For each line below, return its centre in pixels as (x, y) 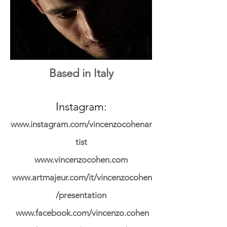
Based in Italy (81, 73)
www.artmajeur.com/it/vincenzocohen (81, 178)
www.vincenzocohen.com (81, 160)
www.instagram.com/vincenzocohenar (81, 124)
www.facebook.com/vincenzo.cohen (81, 213)
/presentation (81, 195)
